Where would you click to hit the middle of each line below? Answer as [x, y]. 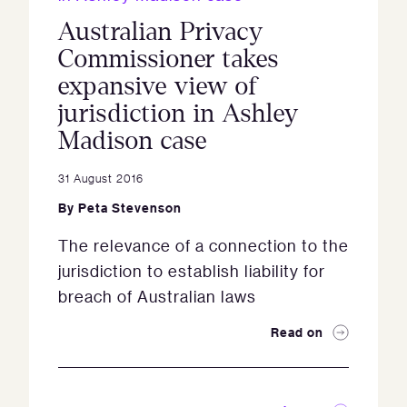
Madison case [133, 141]
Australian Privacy [161, 32]
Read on [297, 333]
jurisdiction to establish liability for [192, 271]
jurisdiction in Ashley [179, 114]
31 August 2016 [101, 178]
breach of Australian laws [157, 297]
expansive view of [158, 87]
